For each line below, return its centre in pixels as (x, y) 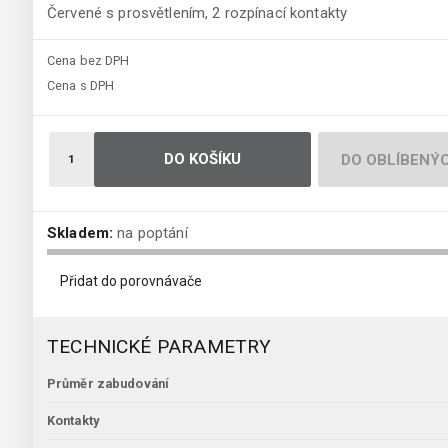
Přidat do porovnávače (131, 281)
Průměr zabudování (108, 384)
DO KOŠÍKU (202, 159)
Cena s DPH (81, 86)
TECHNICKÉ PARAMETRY (159, 347)
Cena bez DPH (88, 61)
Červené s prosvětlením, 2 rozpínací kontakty (197, 13)
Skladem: (80, 233)
